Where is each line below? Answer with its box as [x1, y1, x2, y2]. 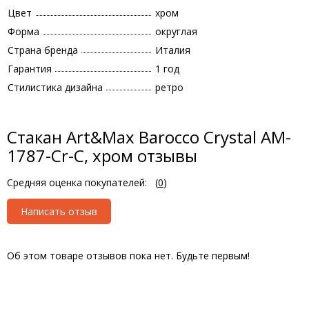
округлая [155, 25, 197, 38]
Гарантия [8, 62, 52, 75]
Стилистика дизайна [8, 81, 103, 94]
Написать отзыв [21, 205, 97, 218]
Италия [155, 43, 190, 57]
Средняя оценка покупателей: [7, 176, 147, 189]
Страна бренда [8, 43, 78, 57]
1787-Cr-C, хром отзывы [7, 144, 197, 167]
